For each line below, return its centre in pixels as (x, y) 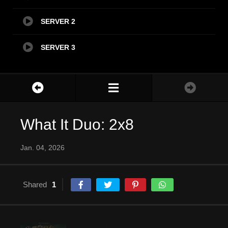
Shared (35, 185)
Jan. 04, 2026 (42, 148)
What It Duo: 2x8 (77, 125)
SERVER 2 (58, 22)
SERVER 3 (58, 48)
